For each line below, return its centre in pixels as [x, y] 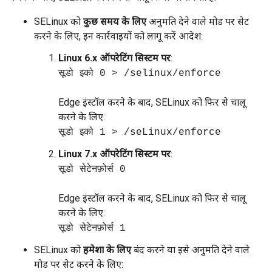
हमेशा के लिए [107, 250]
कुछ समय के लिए [115, 22]
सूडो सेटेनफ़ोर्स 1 [92, 228]
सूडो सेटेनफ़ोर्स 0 [92, 169]
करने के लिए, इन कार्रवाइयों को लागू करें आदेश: [118, 36]
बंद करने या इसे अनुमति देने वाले [190, 250]
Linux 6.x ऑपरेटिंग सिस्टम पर [114, 58]
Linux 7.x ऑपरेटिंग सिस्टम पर [114, 154]
